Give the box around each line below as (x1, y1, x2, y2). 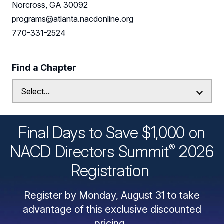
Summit (118, 142, 169, 162)
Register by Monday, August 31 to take (24, 189, 200, 202)
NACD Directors (10, 142, 118, 162)
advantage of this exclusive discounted (22, 203, 201, 216)
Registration (71, 161, 153, 181)
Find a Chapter (12, 62, 76, 73)
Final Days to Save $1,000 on (18, 123, 206, 143)
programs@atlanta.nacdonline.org (12, 14, 133, 24)
